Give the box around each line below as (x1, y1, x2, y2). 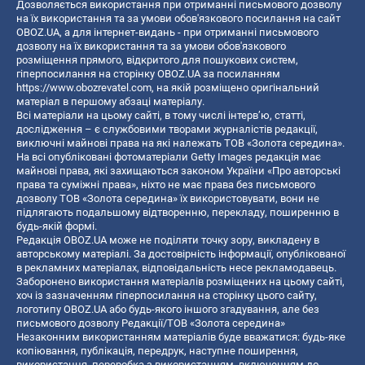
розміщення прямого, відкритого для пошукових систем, (16, 53, 298, 66)
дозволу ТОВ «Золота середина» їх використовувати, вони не (16, 191, 319, 204)
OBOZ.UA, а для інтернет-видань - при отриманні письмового (16, 25, 319, 38)
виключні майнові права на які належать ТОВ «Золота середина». (16, 136, 345, 149)
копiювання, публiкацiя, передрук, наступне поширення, (16, 344, 298, 357)
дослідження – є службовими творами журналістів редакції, (16, 122, 318, 135)
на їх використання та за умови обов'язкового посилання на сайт (16, 11, 341, 24)
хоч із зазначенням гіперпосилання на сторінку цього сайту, (16, 288, 317, 301)
